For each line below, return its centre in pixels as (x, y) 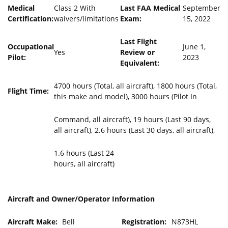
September (202, 8)
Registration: (144, 222)
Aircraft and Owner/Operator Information (81, 199)
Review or (137, 52)
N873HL (185, 222)
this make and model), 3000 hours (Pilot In (125, 96)
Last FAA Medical (150, 8)
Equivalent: (140, 63)
